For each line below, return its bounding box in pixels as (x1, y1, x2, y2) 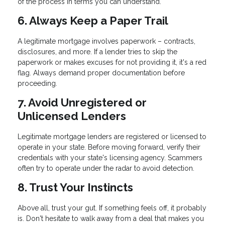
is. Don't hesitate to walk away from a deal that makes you (18, 214, 204, 222)
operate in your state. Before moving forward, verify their (18, 143, 200, 151)
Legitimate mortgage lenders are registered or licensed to (18, 132, 206, 141)
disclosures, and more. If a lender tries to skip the (18, 48, 177, 56)
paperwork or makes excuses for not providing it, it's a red (18, 58, 206, 67)
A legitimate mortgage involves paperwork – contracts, (18, 37, 195, 46)
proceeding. (18, 79, 57, 88)
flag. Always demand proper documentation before (18, 69, 185, 77)
